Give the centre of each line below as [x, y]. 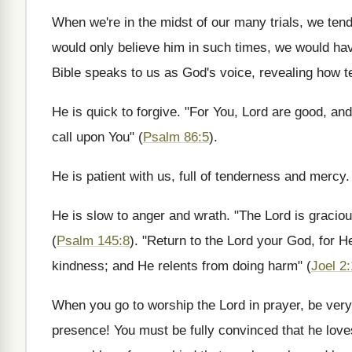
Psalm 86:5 [176, 137]
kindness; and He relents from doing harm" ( [181, 266]
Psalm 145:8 [93, 241]
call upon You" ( [97, 137]
